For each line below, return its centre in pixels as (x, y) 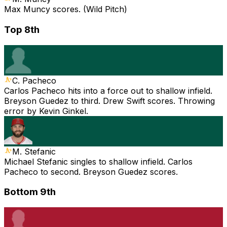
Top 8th (22, 29)
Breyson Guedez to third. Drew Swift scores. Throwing (109, 101)
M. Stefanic (34, 151)
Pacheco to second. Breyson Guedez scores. (91, 172)
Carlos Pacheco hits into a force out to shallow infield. (108, 90)
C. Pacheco (34, 80)
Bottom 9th (30, 192)
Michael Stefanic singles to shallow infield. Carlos (98, 161)
